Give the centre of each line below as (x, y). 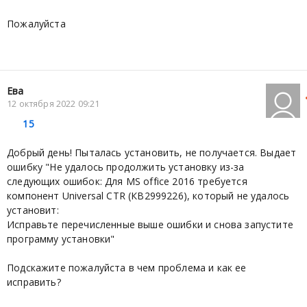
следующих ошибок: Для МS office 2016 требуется (127, 181)
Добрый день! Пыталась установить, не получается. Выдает (152, 152)
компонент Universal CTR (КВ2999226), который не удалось (148, 195)
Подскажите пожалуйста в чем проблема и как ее (127, 267)
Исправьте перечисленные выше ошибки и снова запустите (150, 224)
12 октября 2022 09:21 (53, 103)
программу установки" (61, 238)
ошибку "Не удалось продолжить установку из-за (126, 167)
